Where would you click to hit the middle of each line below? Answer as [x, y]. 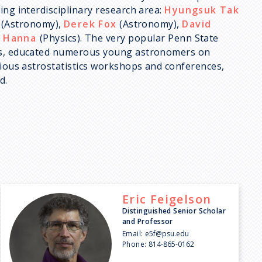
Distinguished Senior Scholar [174, 211]
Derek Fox [90, 24]
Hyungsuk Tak [202, 10]
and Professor [147, 221]
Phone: [134, 244]
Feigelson [181, 199]
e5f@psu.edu [167, 233]
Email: [132, 233]
